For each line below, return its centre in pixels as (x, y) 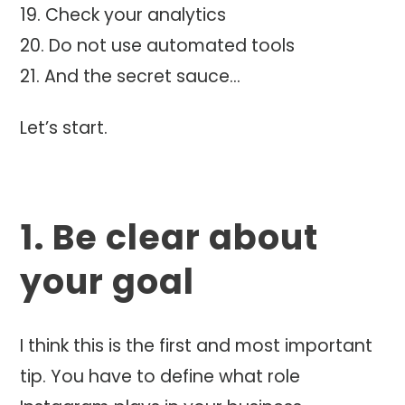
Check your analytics (136, 15)
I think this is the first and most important (197, 346)
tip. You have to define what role (160, 377)
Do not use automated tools (172, 46)
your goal (108, 282)
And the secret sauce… (143, 77)
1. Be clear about (170, 238)
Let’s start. (64, 128)
